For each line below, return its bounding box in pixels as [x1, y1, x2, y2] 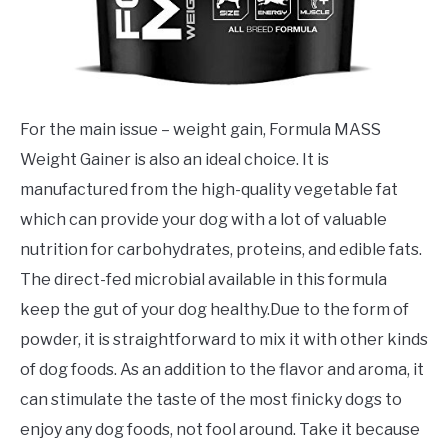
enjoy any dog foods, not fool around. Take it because [20, 420, 420, 440]
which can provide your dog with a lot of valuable [20, 210, 387, 230]
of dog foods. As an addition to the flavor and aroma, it [20, 360, 424, 380]
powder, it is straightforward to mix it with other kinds [20, 330, 428, 350]
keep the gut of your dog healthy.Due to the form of [20, 300, 409, 320]
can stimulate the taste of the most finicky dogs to [20, 390, 402, 410]
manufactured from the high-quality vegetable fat [20, 180, 398, 200]
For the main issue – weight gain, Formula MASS [20, 120, 381, 140]
